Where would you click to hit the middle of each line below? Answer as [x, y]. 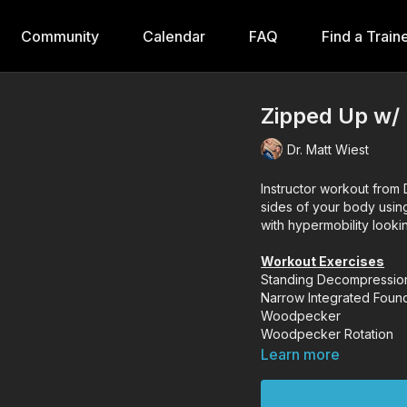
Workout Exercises [323, 261]
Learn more [301, 354]
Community [60, 36]
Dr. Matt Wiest [328, 149]
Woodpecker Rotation [328, 334]
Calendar [174, 36]
